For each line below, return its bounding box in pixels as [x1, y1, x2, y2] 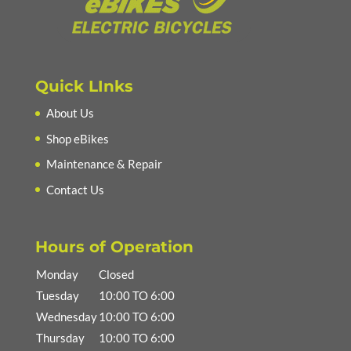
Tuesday [35, 288, 79, 303]
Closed [98, 267, 134, 282]
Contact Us [45, 182, 104, 197]
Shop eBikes [45, 131, 109, 146]
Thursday [35, 331, 85, 346]
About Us [45, 106, 94, 121]
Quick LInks [34, 77, 133, 96]
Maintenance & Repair [45, 157, 162, 172]
